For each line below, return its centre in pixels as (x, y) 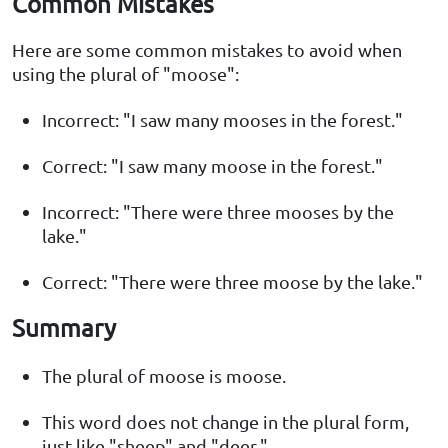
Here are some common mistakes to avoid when (207, 50)
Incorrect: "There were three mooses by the (218, 212)
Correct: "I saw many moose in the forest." (212, 166)
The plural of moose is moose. (164, 376)
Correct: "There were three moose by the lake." (232, 282)
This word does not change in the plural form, (225, 422)
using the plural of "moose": (125, 74)
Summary (64, 328)
